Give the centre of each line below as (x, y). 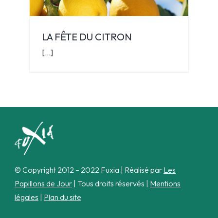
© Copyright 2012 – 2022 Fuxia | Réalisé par (89, 170)
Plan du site (62, 197)
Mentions (165, 184)
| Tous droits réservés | (111, 184)
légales (26, 197)
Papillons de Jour (43, 184)
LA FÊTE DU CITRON (87, 36)
